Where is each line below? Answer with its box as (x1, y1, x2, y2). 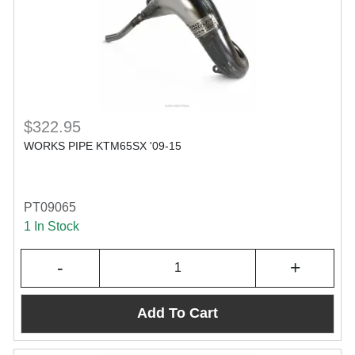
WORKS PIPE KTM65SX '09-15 (24, 139, 181, 152)
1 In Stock (24, 219, 79, 233)
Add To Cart (137, 305, 218, 322)
